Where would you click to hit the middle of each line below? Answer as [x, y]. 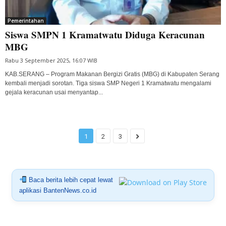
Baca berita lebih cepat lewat [70, 180]
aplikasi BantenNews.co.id [58, 190]
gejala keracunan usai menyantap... [54, 92]
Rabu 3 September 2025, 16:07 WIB [51, 60]
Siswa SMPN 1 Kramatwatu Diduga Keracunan [105, 34]
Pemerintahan [26, 20]
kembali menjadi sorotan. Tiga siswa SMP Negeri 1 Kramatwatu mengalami [108, 83]
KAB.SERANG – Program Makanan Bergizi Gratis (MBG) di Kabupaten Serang [112, 74]
